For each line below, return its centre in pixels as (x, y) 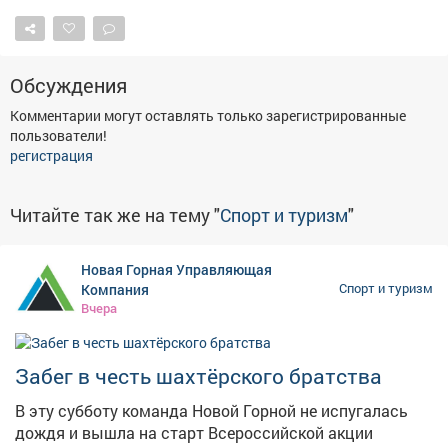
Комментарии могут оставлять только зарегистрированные (208, 115)
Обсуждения (68, 84)
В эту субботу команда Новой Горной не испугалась (211, 411)
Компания (114, 289)
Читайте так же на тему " (115, 214)
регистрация (51, 155)
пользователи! (58, 135)
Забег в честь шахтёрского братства (198, 376)
